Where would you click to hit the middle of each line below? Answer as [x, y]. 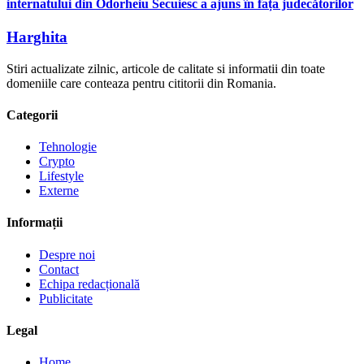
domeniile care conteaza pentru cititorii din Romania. [141, 83]
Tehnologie [68, 147]
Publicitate [66, 298]
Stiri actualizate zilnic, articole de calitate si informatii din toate [166, 68]
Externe [59, 191]
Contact [59, 269]
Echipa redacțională [89, 284]
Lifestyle [61, 176]
